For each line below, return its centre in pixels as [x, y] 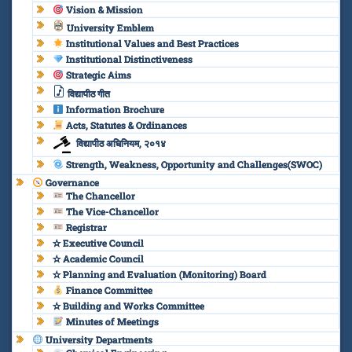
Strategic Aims [97, 74]
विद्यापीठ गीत [88, 93]
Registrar [85, 227]
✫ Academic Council [98, 258]
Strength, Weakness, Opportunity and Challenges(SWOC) [192, 164]
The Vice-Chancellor [111, 211]
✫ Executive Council [98, 242]
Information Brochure [114, 109]
